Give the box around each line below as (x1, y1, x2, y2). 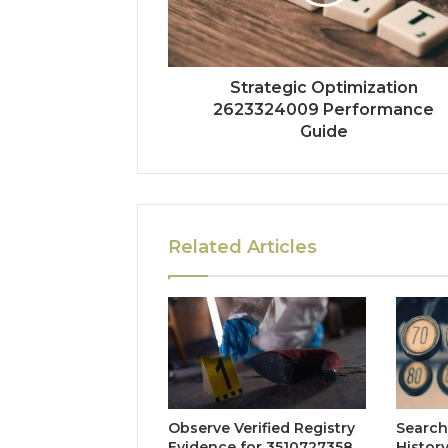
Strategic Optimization (229, 78, 418, 98)
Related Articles (168, 236, 317, 259)
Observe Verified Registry (168, 418, 355, 437)
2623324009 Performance (213, 100, 435, 120)
